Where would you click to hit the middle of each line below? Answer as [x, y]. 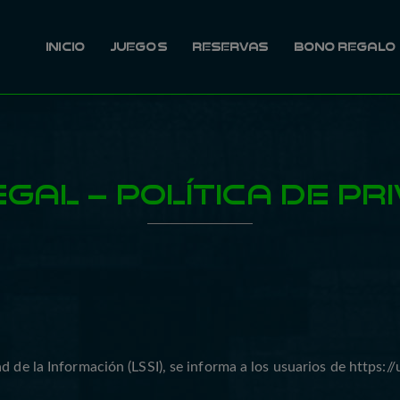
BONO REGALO [344, 47]
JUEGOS [138, 47]
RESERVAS [230, 47]
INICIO [65, 47]
